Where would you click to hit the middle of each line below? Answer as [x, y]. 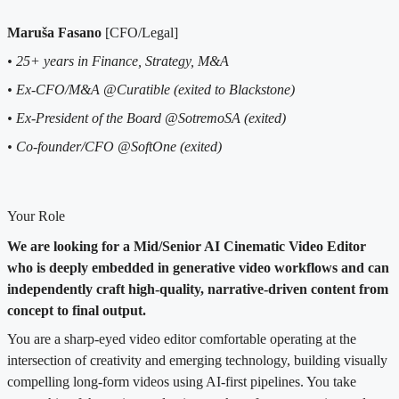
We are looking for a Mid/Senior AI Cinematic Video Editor [187, 247]
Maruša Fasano [56, 33]
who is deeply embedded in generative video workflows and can [198, 268]
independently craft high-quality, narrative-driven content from [198, 289]
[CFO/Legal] [142, 33]
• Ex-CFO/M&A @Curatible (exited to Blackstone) [151, 90]
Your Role [36, 216]
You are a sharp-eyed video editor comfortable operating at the [182, 339]
